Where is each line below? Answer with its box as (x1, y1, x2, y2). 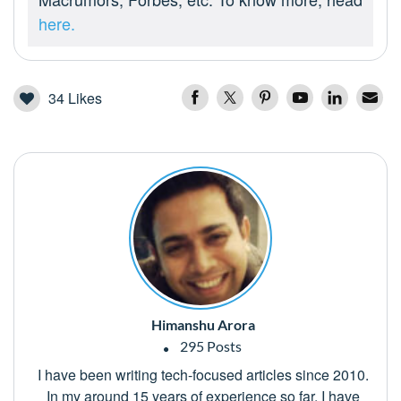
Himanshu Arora (150, 315, 255, 333)
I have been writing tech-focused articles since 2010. (37, 363, 369, 385)
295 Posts (177, 337, 242, 354)
